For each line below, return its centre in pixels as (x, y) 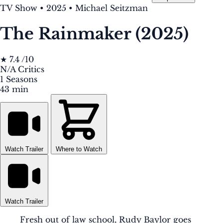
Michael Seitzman (111, 8)
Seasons (22, 79)
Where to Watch (79, 149)
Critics (31, 69)
